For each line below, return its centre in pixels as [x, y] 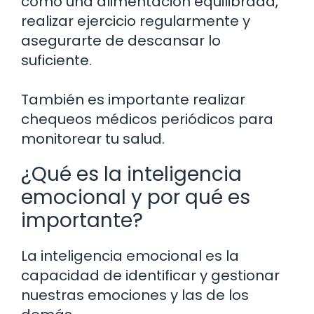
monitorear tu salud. [93, 139]
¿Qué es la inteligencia [131, 175]
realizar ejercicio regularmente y [136, 21]
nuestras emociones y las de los [135, 295]
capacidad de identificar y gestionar [150, 276]
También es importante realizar [133, 100]
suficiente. [56, 61]
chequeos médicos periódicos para [147, 120]
